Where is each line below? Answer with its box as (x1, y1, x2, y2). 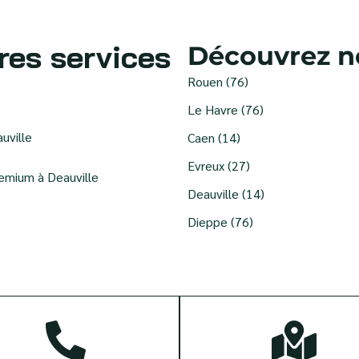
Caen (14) (188, 128, 240, 146)
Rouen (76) (188, 72, 248, 90)
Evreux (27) (188, 156, 250, 174)
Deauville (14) (188, 184, 264, 202)
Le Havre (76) (188, 100, 264, 118)
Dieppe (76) (188, 212, 253, 230)
